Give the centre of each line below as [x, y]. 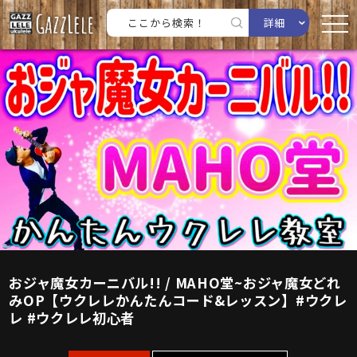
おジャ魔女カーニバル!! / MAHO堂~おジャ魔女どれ [175, 282]
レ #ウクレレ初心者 [72, 318]
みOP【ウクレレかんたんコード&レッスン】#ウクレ [178, 300]
